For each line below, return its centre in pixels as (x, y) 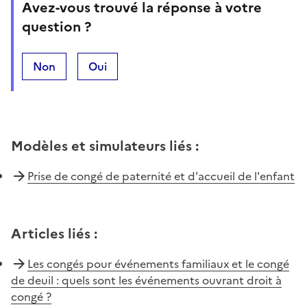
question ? (57, 26)
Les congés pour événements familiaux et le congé (158, 263)
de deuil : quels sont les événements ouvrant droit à (146, 280)
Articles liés (51, 233)
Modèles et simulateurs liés (101, 146)
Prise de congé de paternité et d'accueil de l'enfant (161, 176)
